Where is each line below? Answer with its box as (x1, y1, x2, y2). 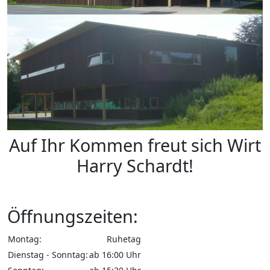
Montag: (8, 233, 42, 245)
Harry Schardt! (77, 154, 193, 178)
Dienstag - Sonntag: (8, 249, 88, 261)
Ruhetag (107, 233, 141, 245)
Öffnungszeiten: (7, 204, 138, 228)
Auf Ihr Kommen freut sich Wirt (9, 133, 261, 157)
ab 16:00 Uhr (89, 249, 141, 261)
